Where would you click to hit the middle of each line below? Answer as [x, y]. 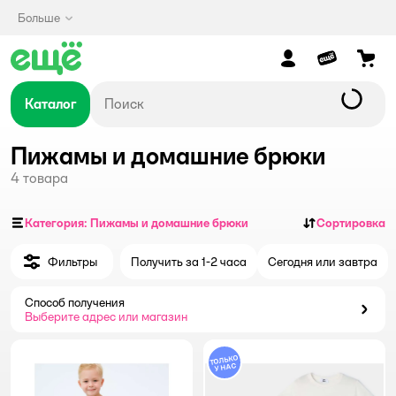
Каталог [50, 104]
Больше [39, 18]
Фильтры [72, 262]
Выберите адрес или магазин [106, 316]
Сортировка [351, 223]
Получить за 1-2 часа [189, 262]
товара [46, 178]
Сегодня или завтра [323, 262]
